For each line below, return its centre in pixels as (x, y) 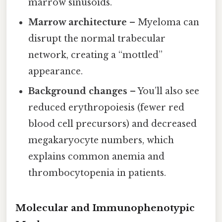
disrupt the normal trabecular (97, 38)
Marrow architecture (78, 22)
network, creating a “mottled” (96, 55)
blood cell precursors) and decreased (113, 124)
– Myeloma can (163, 22)
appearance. (56, 71)
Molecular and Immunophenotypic (105, 208)
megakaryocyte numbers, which (101, 140)
